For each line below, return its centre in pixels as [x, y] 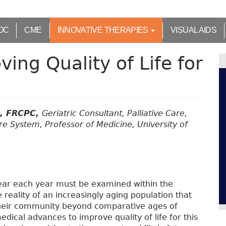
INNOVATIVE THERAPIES [104, 30]
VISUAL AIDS [194, 30]
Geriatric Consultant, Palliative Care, [115, 113]
